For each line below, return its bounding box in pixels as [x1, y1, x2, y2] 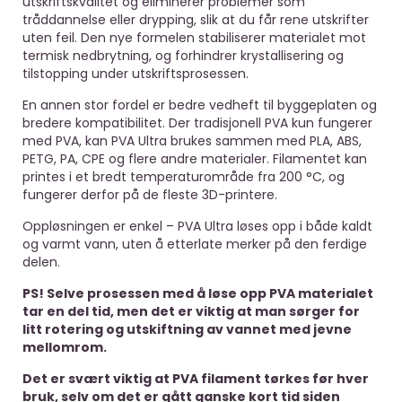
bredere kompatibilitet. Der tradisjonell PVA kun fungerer [22, 114, 372, 132]
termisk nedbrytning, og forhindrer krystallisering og [22, 47, 344, 65]
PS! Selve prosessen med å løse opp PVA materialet [22, 284, 373, 302]
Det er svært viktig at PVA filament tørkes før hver [22, 370, 369, 388]
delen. [22, 253, 60, 271]
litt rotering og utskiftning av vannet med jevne [22, 320, 352, 338]
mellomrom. [22, 338, 109, 356]
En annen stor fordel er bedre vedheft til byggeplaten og [22, 96, 377, 114]
